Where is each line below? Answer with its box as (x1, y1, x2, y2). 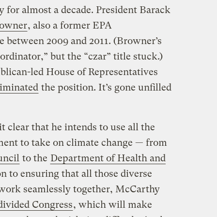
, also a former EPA (27, 20, 112, 31)
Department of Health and (50, 153, 166, 164)
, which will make (73, 199, 152, 211)
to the (19, 153, 50, 164)
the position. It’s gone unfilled (38, 82, 171, 93)
